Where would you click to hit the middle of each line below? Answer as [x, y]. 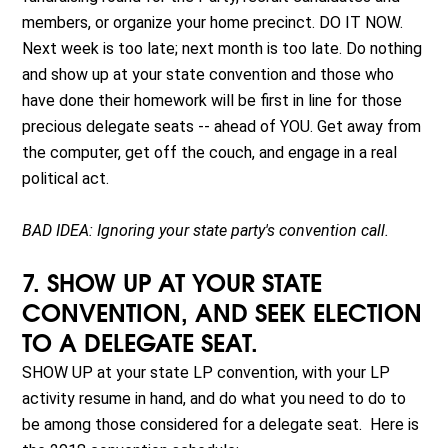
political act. [66, 179]
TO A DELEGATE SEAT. [140, 345]
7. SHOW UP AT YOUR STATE [172, 285]
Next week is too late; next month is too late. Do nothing [222, 49]
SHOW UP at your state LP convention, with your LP [206, 373]
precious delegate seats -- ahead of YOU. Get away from [222, 127]
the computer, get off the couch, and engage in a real [210, 153]
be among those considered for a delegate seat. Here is [221, 425]
